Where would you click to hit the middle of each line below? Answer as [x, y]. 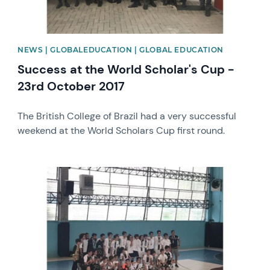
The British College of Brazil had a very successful [127, 116]
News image [44, 172]
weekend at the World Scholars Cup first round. [121, 130]
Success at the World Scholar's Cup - [126, 69]
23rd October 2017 [71, 86]
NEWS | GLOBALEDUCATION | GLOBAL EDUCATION [121, 49]
